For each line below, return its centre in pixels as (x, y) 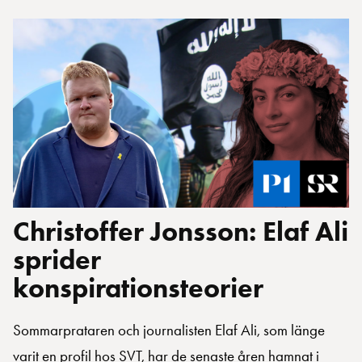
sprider (57, 260)
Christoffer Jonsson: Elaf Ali (181, 232)
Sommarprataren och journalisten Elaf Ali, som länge (169, 330)
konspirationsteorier (138, 288)
